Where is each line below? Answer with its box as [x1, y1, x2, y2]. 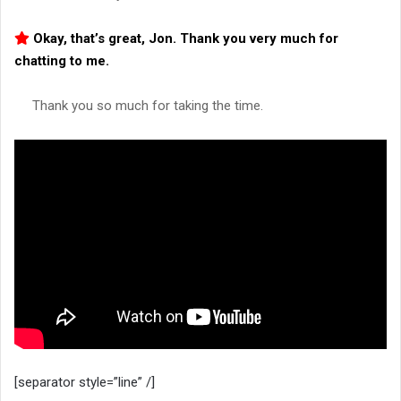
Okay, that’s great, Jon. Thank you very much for [30, 30, 338, 47]
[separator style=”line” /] [14, 373, 155, 390]
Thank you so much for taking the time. [32, 98, 263, 115]
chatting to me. [14, 53, 109, 70]
